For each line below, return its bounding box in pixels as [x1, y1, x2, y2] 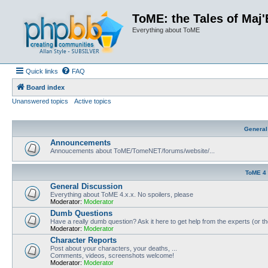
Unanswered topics [12, 98, 68, 105]
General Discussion [50, 181, 123, 191]
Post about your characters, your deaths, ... [50, 244, 177, 252]
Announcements [50, 138, 111, 147]
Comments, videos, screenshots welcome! [50, 251, 174, 259]
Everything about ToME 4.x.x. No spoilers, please [50, 190, 193, 198]
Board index [26, 84, 65, 91]
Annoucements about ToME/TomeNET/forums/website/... [50, 147, 215, 154]
